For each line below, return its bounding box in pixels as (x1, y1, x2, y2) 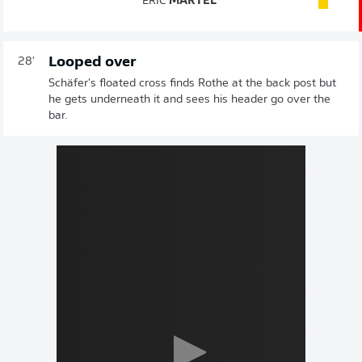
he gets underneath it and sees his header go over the (48, 94, 330, 107)
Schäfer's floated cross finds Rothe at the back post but (48, 78, 336, 90)
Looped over (48, 55, 137, 71)
